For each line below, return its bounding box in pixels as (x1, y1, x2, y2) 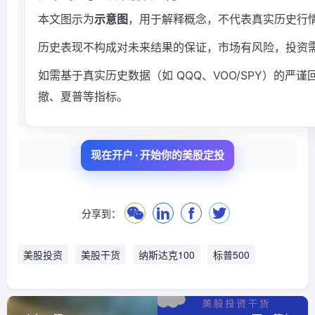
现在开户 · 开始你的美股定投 (91, 148, 224, 162)
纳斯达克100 (139, 247, 195, 262)
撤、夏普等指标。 (38, 89, 128, 104)
